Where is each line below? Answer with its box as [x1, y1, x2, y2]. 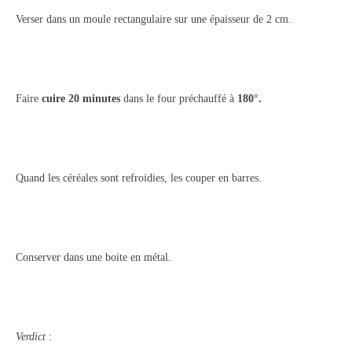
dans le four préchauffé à [120, 93, 237, 104]
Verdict [16, 331, 46, 343]
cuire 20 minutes [42, 93, 120, 104]
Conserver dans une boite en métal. [16, 251, 171, 263]
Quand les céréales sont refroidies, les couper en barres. [16, 172, 262, 184]
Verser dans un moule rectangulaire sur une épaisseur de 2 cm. [16, 13, 291, 25]
